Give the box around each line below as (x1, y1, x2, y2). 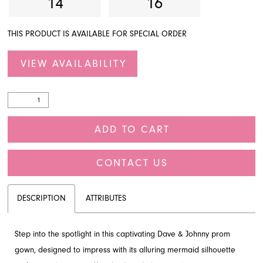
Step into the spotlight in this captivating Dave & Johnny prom (15, 230, 231, 240)
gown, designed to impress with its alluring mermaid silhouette (15, 245, 236, 255)
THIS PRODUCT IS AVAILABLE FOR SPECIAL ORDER (8, 29, 187, 39)
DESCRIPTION (17, 193, 66, 203)
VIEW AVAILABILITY (20, 58, 127, 70)
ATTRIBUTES (86, 193, 127, 203)
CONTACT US (96, 156, 168, 168)
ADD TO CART (94, 123, 170, 136)
